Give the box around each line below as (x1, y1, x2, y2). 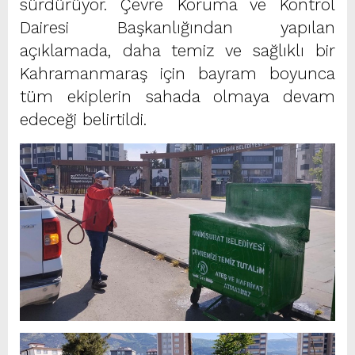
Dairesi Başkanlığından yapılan (20, 17, 335, 37)
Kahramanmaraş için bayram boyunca (20, 63, 335, 83)
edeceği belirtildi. (20, 109, 147, 129)
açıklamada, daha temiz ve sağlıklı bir (20, 40, 335, 60)
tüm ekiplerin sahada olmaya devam (20, 86, 335, 106)
